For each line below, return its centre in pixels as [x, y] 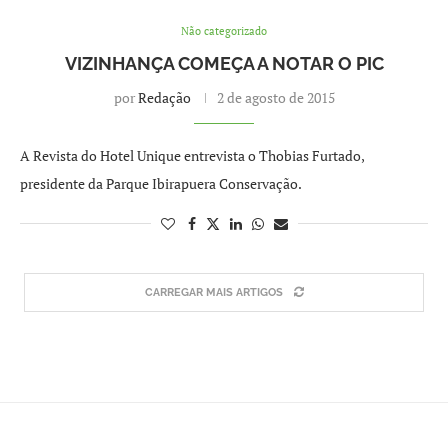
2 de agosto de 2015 [275, 97]
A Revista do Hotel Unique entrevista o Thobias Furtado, [192, 155]
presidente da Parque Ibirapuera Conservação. [161, 183]
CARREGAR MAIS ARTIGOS [213, 292]
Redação [164, 97]
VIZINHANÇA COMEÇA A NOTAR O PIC [224, 63]
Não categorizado [224, 31]
